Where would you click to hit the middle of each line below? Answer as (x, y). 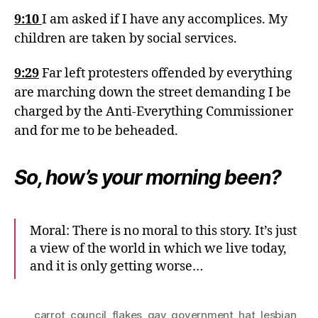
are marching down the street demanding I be (153, 93)
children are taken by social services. (126, 38)
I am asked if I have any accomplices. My (165, 19)
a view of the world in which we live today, (158, 249)
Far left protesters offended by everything (166, 73)
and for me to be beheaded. (96, 131)
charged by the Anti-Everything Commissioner (154, 112)
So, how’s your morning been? (148, 177)
